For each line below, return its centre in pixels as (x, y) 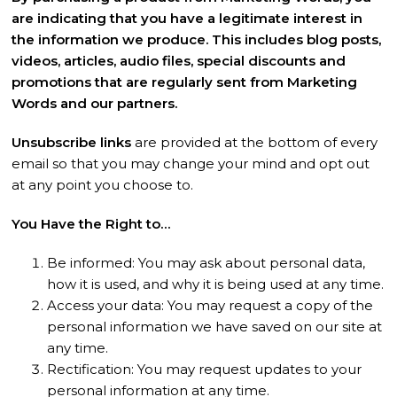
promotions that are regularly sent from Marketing (185, 82)
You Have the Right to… (91, 224)
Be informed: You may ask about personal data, (206, 263)
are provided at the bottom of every (255, 142)
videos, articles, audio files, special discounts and (179, 61)
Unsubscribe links (72, 142)
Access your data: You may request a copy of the (210, 305)
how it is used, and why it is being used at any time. (216, 284)
